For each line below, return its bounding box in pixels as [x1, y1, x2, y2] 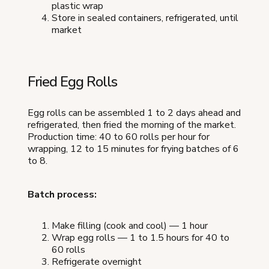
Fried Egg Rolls [28, 71, 117, 91]
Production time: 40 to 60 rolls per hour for [28, 130, 210, 144]
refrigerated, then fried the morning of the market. [28, 118, 236, 131]
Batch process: [28, 187, 97, 201]
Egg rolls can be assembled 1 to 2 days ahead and [28, 106, 241, 119]
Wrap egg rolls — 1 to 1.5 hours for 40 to [52, 231, 229, 244]
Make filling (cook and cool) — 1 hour [52, 219, 208, 232]
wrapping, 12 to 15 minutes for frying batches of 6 [28, 142, 239, 156]
